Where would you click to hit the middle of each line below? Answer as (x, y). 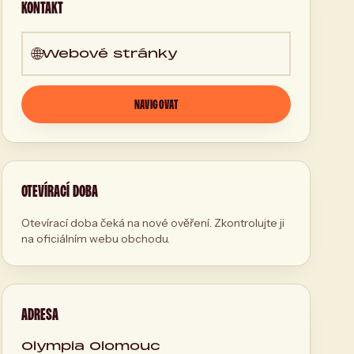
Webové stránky (109, 53)
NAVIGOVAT (156, 104)
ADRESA (40, 314)
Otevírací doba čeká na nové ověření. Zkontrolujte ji (153, 223)
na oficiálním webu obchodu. (95, 239)
